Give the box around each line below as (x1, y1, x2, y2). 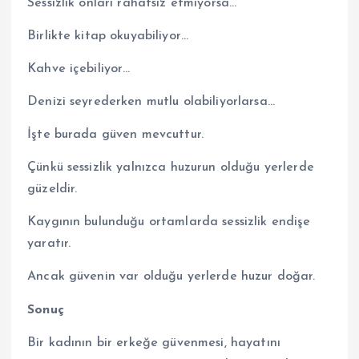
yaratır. (27, 237, 71, 251)
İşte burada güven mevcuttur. (27, 128, 204, 142)
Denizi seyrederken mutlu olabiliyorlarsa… (27, 95, 275, 109)
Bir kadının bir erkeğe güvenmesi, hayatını (27, 336, 280, 349)
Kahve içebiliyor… (27, 63, 131, 76)
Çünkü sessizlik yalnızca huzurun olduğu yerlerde (27, 161, 314, 175)
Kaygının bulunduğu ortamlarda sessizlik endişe (27, 216, 311, 229)
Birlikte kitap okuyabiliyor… (27, 30, 189, 42)
